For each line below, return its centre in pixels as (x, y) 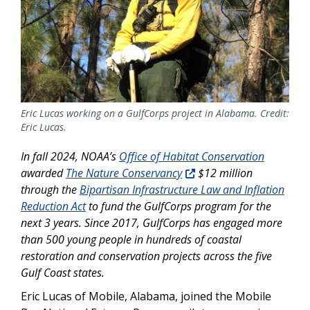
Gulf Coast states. (63, 273)
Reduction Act (53, 207)
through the (50, 190)
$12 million (224, 173)
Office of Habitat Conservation (192, 157)
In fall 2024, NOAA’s (70, 157)
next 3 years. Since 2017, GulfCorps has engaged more (152, 223)
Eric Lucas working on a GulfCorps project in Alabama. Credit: (155, 113)
